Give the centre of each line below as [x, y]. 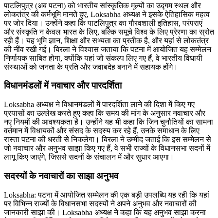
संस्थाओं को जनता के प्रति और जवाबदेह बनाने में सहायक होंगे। [91, 67]
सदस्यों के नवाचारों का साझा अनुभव [61, 176]
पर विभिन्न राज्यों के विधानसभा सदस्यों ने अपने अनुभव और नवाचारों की [100, 203]
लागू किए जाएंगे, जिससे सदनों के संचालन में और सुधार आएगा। [89, 157]
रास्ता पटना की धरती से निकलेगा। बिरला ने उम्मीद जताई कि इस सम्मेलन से [108, 140]
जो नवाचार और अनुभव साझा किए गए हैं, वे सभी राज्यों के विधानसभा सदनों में [107, 148]
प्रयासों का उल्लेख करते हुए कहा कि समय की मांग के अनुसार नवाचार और [105, 113]
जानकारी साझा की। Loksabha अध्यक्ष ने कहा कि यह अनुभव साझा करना [105, 212]
